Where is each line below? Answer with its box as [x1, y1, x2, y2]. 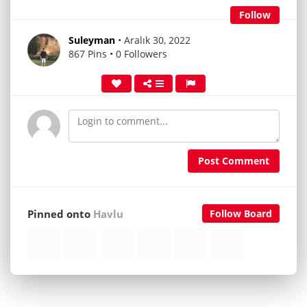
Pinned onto [27, 207, 93, 222]
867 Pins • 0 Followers [69, 47, 167, 60]
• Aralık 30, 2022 [118, 34, 191, 47]
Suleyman [69, 34, 115, 47]
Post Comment [198, 154, 269, 168]
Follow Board [210, 207, 272, 221]
